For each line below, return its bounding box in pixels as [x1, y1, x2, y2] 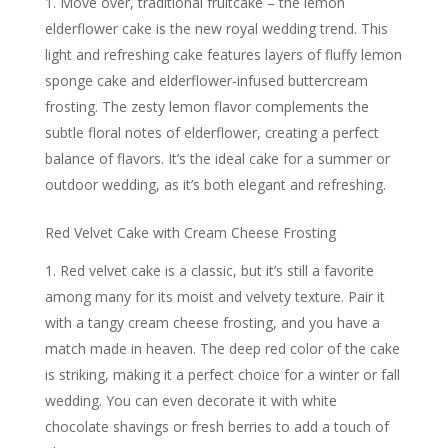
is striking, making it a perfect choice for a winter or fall [44, 364, 400, 384]
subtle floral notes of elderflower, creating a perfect [44, 122, 379, 142]
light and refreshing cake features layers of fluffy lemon [44, 44, 402, 64]
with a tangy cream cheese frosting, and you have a [44, 312, 380, 332]
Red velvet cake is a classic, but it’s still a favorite [59, 260, 374, 280]
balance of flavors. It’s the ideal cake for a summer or [44, 148, 390, 168]
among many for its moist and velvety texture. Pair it [44, 286, 385, 306]
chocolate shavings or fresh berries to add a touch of [44, 416, 389, 436]
